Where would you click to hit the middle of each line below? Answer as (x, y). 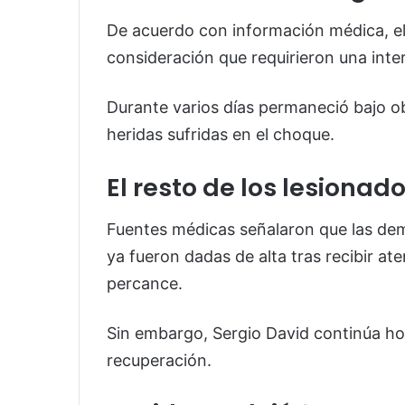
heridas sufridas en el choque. (221, 134)
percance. (145, 284)
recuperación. (159, 361)
